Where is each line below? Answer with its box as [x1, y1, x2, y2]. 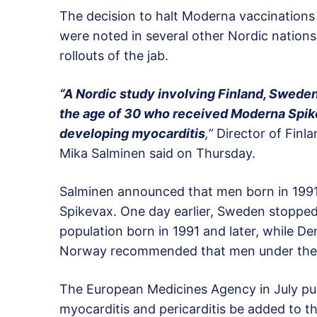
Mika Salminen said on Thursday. [59, 145, 255, 161]
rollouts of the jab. [59, 47, 168, 63]
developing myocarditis [59, 125, 205, 141]
